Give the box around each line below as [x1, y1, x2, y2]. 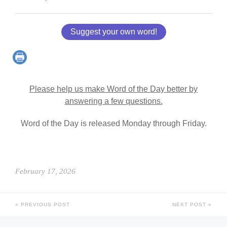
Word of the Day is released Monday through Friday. [20, 119, 207, 128]
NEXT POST [172, 201, 208, 207]
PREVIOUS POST [19, 201, 70, 207]
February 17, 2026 [15, 167, 75, 175]
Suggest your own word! [70, 27, 157, 36]
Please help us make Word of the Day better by [29, 84, 198, 93]
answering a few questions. [64, 96, 163, 105]
